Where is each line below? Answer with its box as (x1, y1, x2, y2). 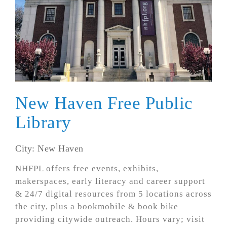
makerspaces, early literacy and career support (15, 176, 205, 186)
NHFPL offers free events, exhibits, (15, 163, 159, 173)
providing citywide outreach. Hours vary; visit (15, 214, 205, 224)
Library (15, 112, 71, 132)
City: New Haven (15, 143, 84, 154)
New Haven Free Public (15, 93, 193, 113)
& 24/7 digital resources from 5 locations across (15, 188, 212, 199)
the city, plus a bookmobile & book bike (15, 201, 178, 211)
